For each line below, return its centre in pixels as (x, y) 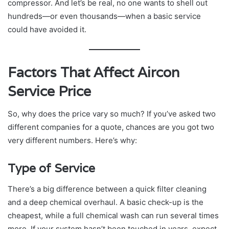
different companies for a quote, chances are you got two (111, 127)
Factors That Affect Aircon (94, 72)
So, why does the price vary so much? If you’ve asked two (112, 114)
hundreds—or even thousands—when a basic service (104, 16)
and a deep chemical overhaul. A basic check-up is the (106, 202)
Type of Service (51, 168)
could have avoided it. (47, 29)
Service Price (49, 91)
